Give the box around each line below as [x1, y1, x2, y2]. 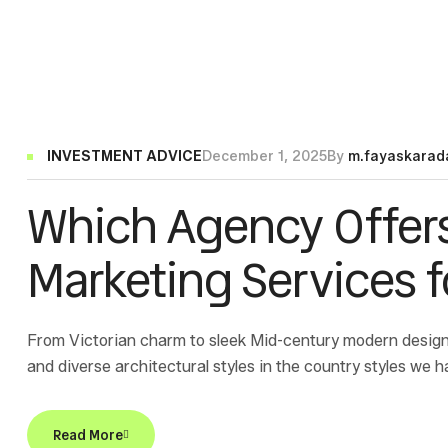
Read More [53, 425, 123, 446]
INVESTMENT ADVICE [47, 148, 202, 166]
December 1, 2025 [202, 148, 327, 166]
